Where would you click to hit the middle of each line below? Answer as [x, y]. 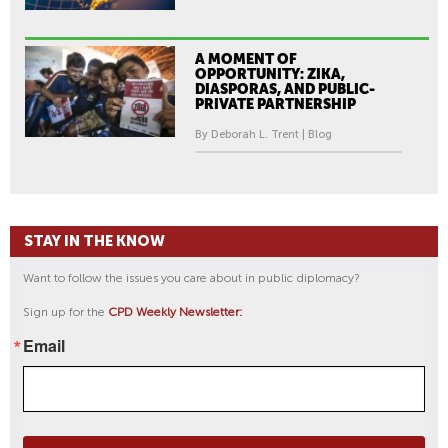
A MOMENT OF [246, 58]
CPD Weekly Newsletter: [175, 311]
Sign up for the [65, 311]
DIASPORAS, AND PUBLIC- [285, 88]
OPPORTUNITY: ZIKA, [270, 73]
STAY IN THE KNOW [94, 240]
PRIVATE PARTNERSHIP [275, 103]
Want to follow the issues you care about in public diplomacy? [191, 277]
